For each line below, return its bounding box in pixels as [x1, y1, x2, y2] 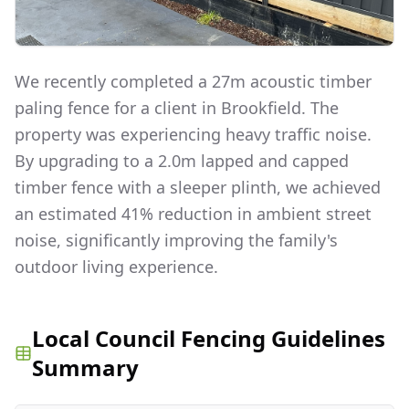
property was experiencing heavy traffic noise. [15, 122, 372, 145]
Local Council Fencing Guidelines [31, 322, 385, 353]
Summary [31, 351, 139, 383]
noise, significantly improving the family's [15, 228, 338, 251]
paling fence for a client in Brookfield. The [15, 96, 339, 119]
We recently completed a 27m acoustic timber [15, 69, 372, 92]
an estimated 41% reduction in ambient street [15, 202, 372, 225]
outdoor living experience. [15, 255, 218, 278]
